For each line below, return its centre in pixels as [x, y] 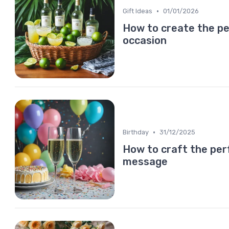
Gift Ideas [138, 11]
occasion [145, 40]
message [145, 162]
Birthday [136, 132]
